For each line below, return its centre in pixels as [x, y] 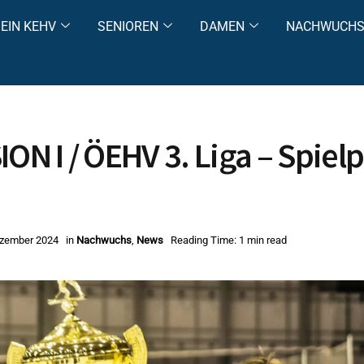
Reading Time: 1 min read [229, 240]
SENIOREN [128, 26]
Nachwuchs [104, 240]
